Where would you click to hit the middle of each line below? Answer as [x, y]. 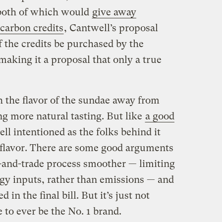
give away [114, 12]
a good [160, 116]
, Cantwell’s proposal [111, 28]
